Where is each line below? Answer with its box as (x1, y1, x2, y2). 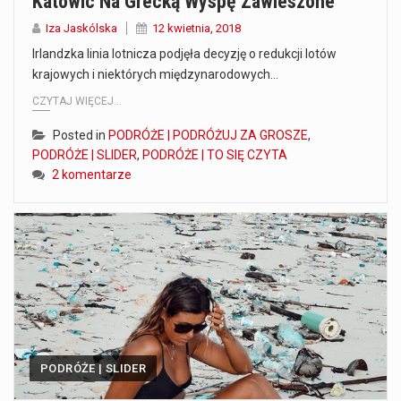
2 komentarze (52, 167, 132, 183)
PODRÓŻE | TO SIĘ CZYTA (142, 148, 287, 163)
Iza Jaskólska (46, 21, 117, 35)
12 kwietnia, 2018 (152, 21, 241, 35)
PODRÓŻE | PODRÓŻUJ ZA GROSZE (108, 128, 308, 143)
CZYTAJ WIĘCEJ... (32, 95, 122, 108)
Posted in (53, 128, 108, 143)
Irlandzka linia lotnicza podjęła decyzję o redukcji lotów (32, 46, 337, 61)
